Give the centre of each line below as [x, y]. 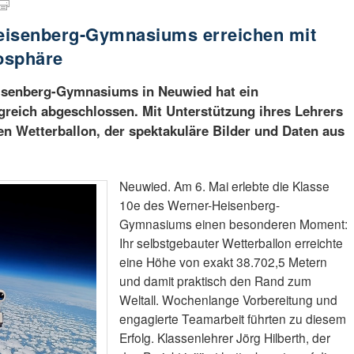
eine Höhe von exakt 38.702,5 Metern [223, 262]
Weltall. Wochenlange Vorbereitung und [228, 300]
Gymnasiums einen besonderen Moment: [233, 224]
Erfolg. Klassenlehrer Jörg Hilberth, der [224, 338]
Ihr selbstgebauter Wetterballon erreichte [231, 243]
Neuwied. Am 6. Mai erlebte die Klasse [224, 186]
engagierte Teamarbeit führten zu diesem [232, 319]
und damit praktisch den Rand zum [215, 281]
